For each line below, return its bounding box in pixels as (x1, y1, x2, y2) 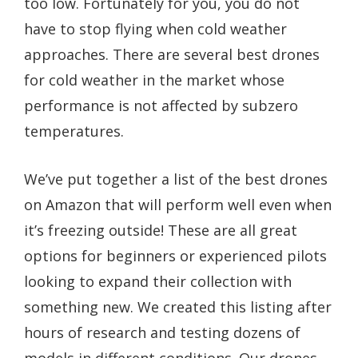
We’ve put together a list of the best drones (24, 169, 328, 189)
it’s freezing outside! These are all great (24, 221, 297, 241)
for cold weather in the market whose (24, 70, 284, 90)
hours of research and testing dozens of (24, 323, 300, 343)
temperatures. (24, 121, 124, 141)
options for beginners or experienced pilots (24, 246, 327, 266)
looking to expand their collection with (24, 272, 292, 292)
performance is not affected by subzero (24, 96, 298, 116)
